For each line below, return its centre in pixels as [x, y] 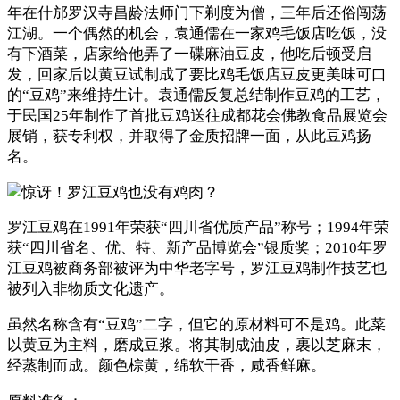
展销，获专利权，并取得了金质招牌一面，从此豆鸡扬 [189, 136]
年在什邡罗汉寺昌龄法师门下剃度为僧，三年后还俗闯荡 [197, 12]
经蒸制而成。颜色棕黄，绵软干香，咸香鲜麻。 [167, 366]
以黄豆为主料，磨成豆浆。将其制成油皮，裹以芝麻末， [197, 346]
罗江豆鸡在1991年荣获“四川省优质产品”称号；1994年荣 [198, 228]
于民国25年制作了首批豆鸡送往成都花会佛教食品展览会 [197, 115]
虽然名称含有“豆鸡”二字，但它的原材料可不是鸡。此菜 [196, 325]
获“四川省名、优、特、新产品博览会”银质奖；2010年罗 [197, 248]
